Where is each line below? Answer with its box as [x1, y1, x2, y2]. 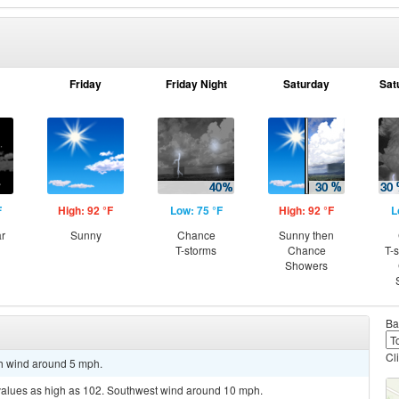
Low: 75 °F [169, 202, 223, 218]
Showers [285, 257, 328, 273]
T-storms [175, 242, 216, 257]
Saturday [283, 76, 330, 92]
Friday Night [165, 76, 227, 92]
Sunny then [279, 227, 334, 242]
